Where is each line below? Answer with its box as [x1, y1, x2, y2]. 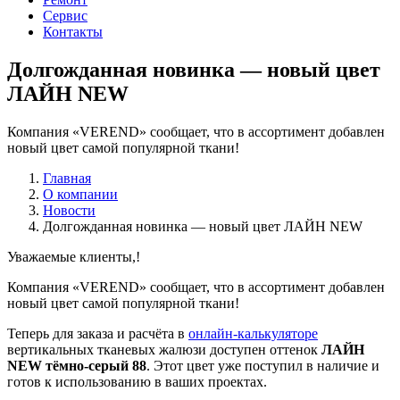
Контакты [43, 24, 103, 40]
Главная [43, 171, 91, 187]
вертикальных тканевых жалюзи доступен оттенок [7, 342, 321, 358]
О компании [43, 187, 118, 203]
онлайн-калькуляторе [188, 326, 318, 342]
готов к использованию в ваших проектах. [7, 374, 267, 390]
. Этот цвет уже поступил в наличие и [146, 358, 379, 374]
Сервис [43, 8, 87, 24]
